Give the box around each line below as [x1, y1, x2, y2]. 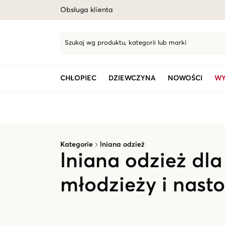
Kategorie [60, 141, 93, 148]
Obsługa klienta [60, 7, 113, 14]
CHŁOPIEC [60, 75, 96, 82]
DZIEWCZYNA [108, 75, 156, 82]
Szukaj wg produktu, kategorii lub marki [65, 40, 186, 46]
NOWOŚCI [168, 75, 202, 82]
